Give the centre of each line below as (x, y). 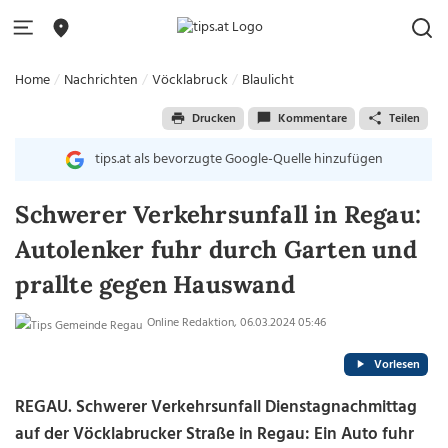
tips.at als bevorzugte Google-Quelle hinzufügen (238, 159)
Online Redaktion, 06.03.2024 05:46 (235, 323)
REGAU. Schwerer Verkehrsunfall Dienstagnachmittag (216, 407)
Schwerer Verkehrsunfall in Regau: (218, 214)
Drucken (213, 118)
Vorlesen (396, 364)
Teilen (404, 118)
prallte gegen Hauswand (155, 284)
